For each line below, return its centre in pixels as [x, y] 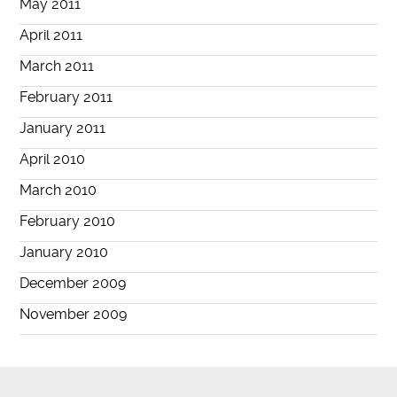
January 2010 [64, 253]
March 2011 [57, 66]
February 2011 [66, 97]
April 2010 [53, 160]
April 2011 [51, 35]
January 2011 [63, 128]
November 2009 [74, 315]
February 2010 [68, 222]
